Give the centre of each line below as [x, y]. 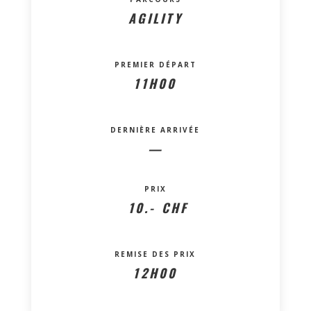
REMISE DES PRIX [155, 254]
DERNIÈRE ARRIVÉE [155, 129]
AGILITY [155, 18]
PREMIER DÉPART [155, 64]
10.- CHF [155, 207]
